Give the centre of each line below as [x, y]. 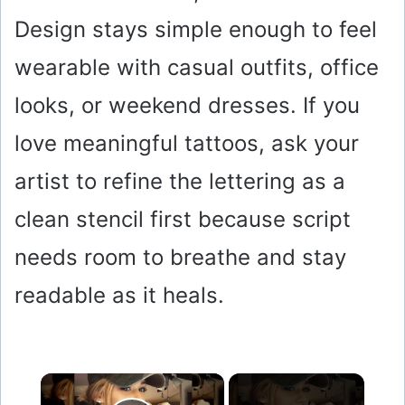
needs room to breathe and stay [180, 257]
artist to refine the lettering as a [180, 181]
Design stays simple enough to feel [196, 29]
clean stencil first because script [183, 219]
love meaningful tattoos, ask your [187, 143]
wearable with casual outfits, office [197, 67]
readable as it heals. [119, 295]
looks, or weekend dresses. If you [187, 105]
